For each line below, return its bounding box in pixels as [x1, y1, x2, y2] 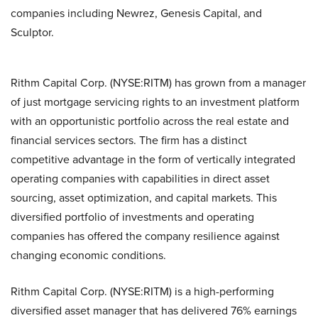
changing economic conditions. [11, 247, 166, 263]
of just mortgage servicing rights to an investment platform [11, 94, 300, 110]
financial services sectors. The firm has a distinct [11, 132, 247, 148]
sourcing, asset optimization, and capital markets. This [11, 190, 277, 206]
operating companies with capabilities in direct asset [11, 170, 270, 187]
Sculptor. [11, 24, 54, 40]
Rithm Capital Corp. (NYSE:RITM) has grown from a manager [11, 75, 306, 91]
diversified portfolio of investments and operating [11, 209, 254, 225]
